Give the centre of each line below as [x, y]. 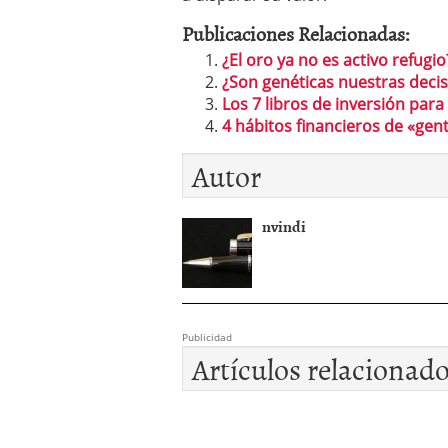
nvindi [284, 225]
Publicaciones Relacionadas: [296, 32]
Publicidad [207, 336]
